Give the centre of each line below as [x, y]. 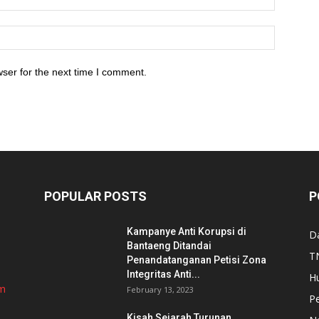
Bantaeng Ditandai [169, 246]
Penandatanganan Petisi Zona [197, 260]
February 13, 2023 [160, 289]
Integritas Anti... [163, 274]
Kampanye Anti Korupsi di [187, 231]
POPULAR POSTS [95, 196]
